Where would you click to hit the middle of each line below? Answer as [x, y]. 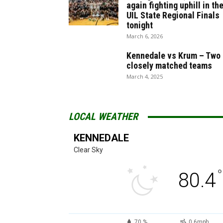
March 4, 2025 [145, 76]
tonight [140, 25]
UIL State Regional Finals [173, 15]
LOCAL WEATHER [103, 116]
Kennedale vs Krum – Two [173, 56]
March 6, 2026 [145, 36]
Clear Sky [88, 150]
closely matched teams [169, 65]
